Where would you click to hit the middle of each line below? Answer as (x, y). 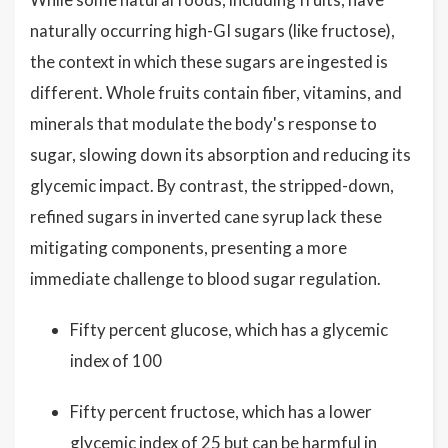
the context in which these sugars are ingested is (209, 61)
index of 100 (116, 360)
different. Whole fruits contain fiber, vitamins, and (216, 92)
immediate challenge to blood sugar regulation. (205, 278)
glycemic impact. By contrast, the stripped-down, (212, 185)
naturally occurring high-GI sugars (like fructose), (212, 30)
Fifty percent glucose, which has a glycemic (229, 329)
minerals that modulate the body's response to (203, 123)
